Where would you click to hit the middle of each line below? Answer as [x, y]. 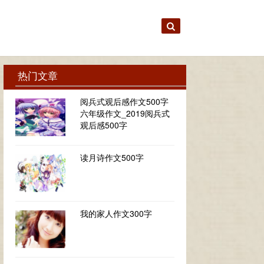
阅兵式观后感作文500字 [124, 101]
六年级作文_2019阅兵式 [125, 113]
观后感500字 [104, 125]
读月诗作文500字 [112, 157]
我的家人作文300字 [116, 213]
